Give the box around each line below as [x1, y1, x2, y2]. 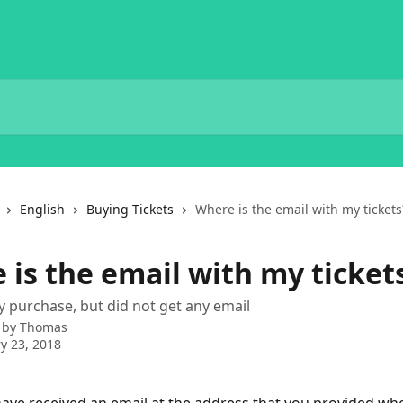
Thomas [20, 318, 67, 336]
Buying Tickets [86, 201, 174, 218]
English [20, 201, 65, 218]
